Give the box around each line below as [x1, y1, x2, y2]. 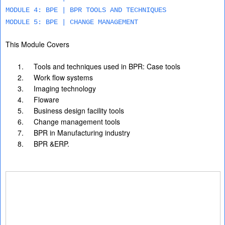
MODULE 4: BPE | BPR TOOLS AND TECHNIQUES [6, 6, 166, 14]
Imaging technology [34, 83, 96, 93]
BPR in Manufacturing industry [34, 128, 130, 138]
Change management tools [34, 117, 120, 127]
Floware [34, 94, 59, 104]
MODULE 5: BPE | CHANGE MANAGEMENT [6, 18, 138, 26]
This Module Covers [6, 39, 69, 49]
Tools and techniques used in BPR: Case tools [34, 61, 180, 71]
